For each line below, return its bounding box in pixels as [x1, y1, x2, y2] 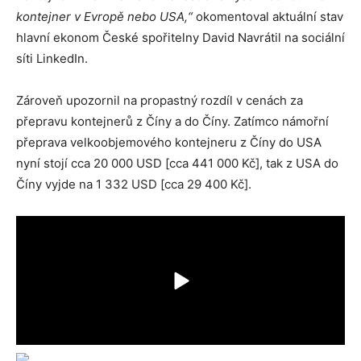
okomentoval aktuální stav [193, 9, 343, 24]
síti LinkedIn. [16, 51, 88, 66]
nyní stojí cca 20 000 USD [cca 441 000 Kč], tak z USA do [16, 156, 338, 171]
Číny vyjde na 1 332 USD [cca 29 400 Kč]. [16, 176, 251, 192]
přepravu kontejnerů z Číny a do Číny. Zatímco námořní [16, 114, 329, 129]
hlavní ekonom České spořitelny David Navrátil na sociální [16, 30, 345, 45]
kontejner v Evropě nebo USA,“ [16, 9, 193, 24]
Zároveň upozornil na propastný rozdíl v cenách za [16, 93, 303, 108]
